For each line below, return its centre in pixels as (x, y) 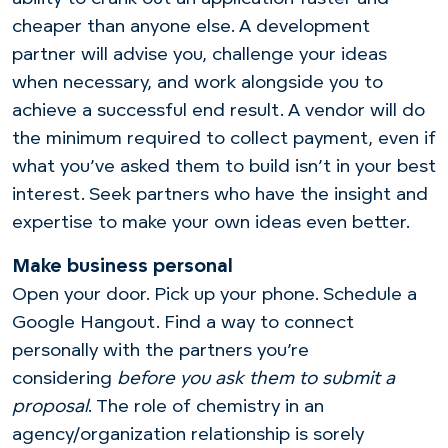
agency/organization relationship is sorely (188, 435)
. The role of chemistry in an (206, 407)
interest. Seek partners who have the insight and (220, 195)
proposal (50, 407)
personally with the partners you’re (160, 351)
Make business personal (122, 267)
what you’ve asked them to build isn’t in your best (224, 167)
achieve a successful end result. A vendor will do (218, 111)
